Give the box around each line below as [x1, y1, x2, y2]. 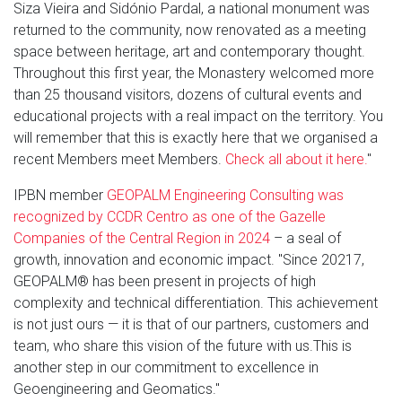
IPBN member [13, 187, 107, 205]
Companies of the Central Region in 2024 [13, 230, 270, 248]
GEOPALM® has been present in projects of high [13, 273, 316, 291]
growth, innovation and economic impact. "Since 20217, [13, 251, 364, 269]
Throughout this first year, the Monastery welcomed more [13, 65, 374, 83]
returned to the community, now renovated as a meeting [13, 22, 366, 39]
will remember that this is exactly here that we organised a [13, 129, 378, 147]
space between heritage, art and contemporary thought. [13, 43, 365, 61]
